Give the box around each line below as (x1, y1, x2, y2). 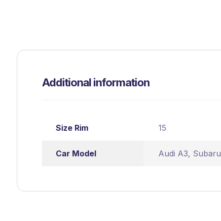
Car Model (55, 148, 96, 159)
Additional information (41, 76, 149, 89)
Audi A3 (158, 148, 188, 159)
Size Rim (55, 123, 88, 133)
